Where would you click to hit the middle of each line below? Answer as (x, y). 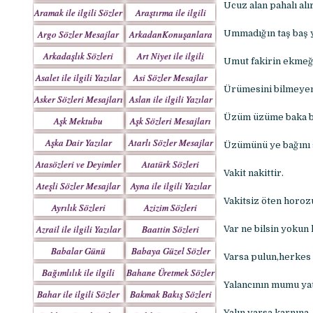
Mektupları (78, 136)
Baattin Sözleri (171, 229)
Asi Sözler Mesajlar (171, 78)
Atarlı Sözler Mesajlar (170, 143)
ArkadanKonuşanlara (170, 34)
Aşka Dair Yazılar (78, 143)
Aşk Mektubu (79, 121)
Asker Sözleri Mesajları (78, 99)
